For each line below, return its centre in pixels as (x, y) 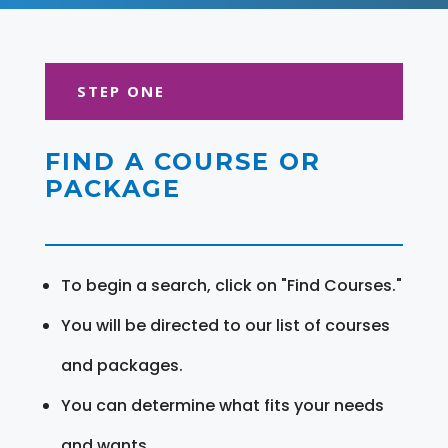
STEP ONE (120, 90)
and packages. (121, 365)
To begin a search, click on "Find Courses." (231, 285)
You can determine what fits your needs (222, 405)
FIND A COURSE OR (182, 161)
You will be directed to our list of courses (225, 325)
